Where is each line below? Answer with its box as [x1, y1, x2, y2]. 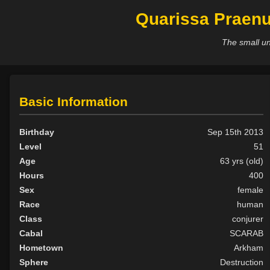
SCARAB [230, 228, 264, 239]
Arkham [234, 243, 264, 253]
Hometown [19, 243, 63, 253]
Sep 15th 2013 [207, 127, 264, 137]
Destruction [220, 257, 264, 268]
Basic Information [19, 95, 128, 109]
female [237, 185, 264, 195]
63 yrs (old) [220, 156, 264, 166]
